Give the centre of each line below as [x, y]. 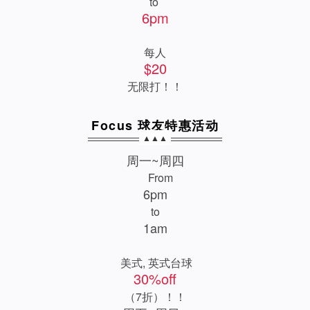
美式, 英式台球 [155, 263]
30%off [155, 279]
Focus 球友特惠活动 [155, 125]
